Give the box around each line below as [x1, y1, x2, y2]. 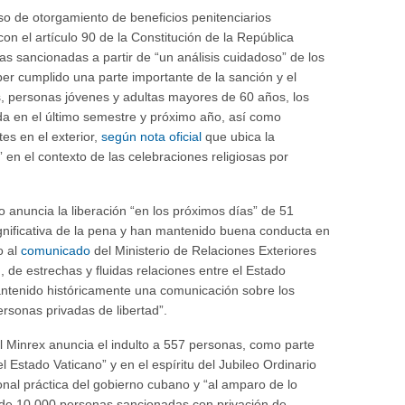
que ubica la [202, 129, 276, 145]
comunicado [21, 243, 91, 259]
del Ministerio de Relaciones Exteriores [90, 243, 317, 259]
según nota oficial [101, 129, 202, 145]
